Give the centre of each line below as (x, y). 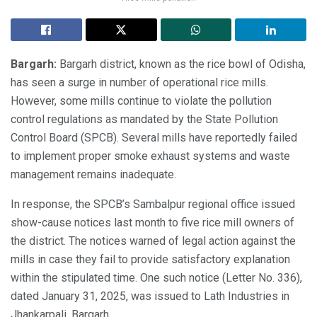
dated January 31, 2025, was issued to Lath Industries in (150, 296)
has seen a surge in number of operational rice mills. (139, 82)
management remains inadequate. (93, 174)
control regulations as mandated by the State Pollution (144, 119)
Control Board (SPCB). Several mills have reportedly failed (154, 137)
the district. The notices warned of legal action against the (153, 241)
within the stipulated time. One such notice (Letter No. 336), (156, 277)
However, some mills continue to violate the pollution (141, 100)
